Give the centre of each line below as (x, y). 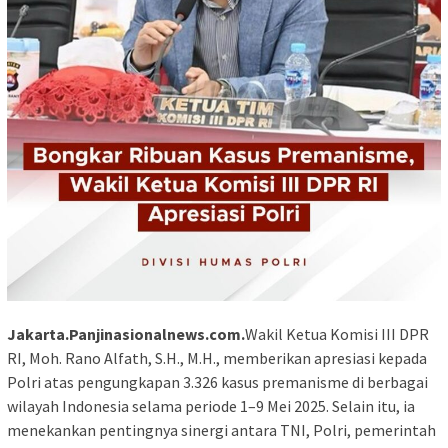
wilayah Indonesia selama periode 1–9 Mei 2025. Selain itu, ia (211, 406)
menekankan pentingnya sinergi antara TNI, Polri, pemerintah (221, 430)
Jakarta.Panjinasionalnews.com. (126, 334)
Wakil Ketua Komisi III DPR (337, 334)
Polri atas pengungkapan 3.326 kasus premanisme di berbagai (217, 382)
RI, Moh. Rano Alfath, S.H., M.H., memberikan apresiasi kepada (217, 358)
